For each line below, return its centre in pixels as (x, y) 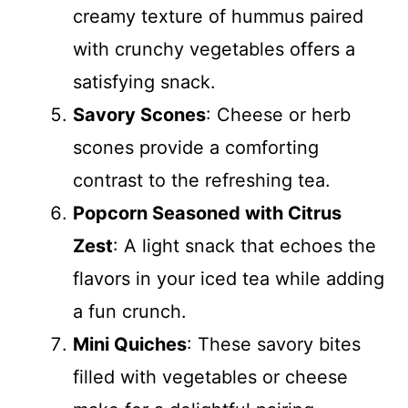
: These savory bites (274, 344)
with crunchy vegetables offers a (214, 49)
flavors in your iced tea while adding (229, 279)
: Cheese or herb (278, 115)
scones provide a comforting (196, 148)
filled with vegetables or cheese (210, 377)
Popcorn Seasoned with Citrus (207, 213)
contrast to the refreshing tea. (202, 180)
